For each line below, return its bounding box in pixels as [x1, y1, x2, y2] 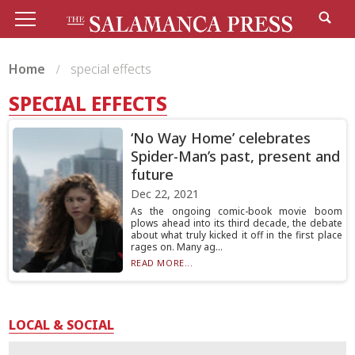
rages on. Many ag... [130, 240, 223, 254]
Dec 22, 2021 [130, 186, 199, 201]
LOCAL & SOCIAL [9, 316, 115, 334]
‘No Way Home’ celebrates [130, 128, 311, 147]
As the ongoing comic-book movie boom [130, 204, 342, 218]
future [130, 165, 174, 184]
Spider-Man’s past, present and [130, 147, 340, 166]
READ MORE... [130, 257, 193, 269]
